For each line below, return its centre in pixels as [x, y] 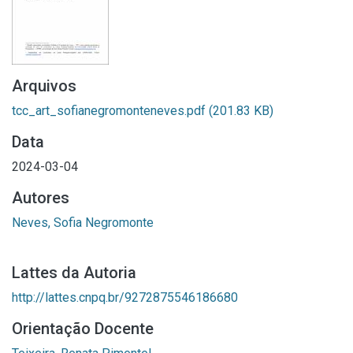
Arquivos [44, 86]
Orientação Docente [83, 329]
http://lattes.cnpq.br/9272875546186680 [125, 297]
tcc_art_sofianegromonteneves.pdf [110, 111]
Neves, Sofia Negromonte [83, 223]
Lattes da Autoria [74, 273]
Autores [41, 198]
